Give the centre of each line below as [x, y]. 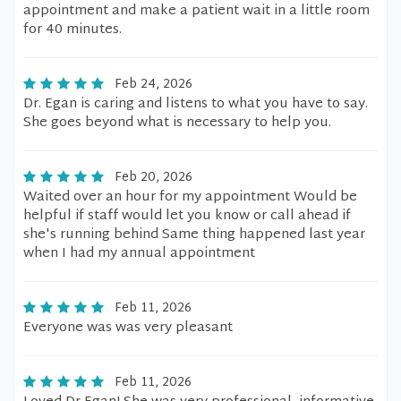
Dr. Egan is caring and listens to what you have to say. [196, 104]
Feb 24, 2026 [154, 85]
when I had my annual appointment [139, 254]
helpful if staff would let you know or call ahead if [187, 216]
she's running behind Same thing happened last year [194, 235]
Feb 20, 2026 [154, 178]
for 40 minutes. [73, 30]
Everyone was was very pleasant [128, 328]
